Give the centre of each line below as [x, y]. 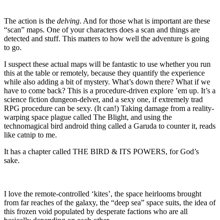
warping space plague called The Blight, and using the [88, 117]
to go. [13, 47]
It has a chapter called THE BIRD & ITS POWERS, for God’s [101, 151]
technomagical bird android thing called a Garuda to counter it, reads [110, 126]
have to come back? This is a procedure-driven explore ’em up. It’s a [110, 90]
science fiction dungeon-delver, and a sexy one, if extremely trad [103, 99]
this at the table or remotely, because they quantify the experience [104, 73]
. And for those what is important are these [145, 21]
